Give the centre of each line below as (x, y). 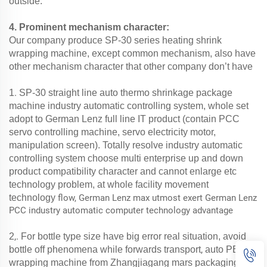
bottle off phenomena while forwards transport (105, 249)
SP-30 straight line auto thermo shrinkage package (126, 92)
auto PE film (231, 249)
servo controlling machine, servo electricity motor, (112, 132)
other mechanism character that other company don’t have (131, 66)
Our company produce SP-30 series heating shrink (115, 40)
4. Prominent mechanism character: (89, 27)
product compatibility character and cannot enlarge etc (123, 171)
